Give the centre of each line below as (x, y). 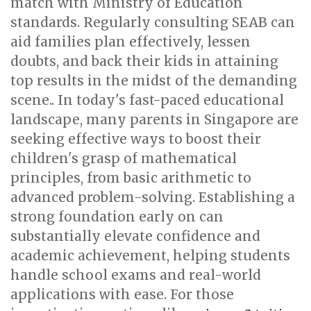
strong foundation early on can (117, 217)
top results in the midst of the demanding (154, 81)
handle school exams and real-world (136, 275)
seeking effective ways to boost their (136, 139)
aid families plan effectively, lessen (131, 42)
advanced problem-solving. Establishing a (153, 197)
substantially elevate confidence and (135, 236)
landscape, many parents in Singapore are (154, 119)
